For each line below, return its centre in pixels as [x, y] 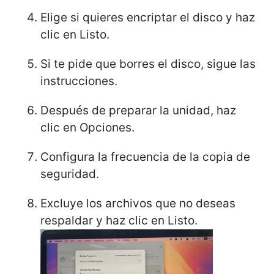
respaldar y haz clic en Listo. [119, 221]
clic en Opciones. [87, 128]
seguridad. [70, 174]
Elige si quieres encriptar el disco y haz [148, 18]
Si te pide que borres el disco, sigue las [148, 64]
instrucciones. [79, 81]
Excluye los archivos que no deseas [138, 204]
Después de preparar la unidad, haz [138, 111]
